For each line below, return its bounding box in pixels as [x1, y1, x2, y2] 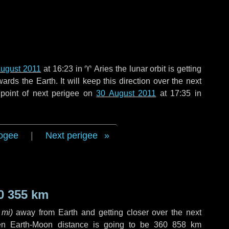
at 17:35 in [156, 89, 202, 98]
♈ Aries [84, 64, 113, 73]
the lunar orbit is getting [113, 64, 202, 73]
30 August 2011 [96, 89, 156, 98]
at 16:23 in [41, 64, 85, 73]
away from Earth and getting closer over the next [12, 208, 202, 217]
